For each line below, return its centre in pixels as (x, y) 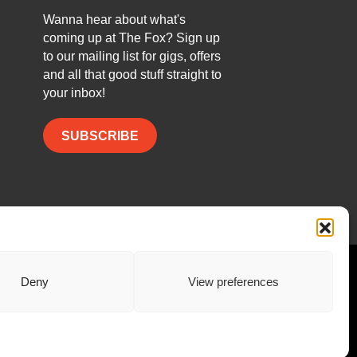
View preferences (233, 281)
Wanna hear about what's (114, 20)
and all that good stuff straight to (132, 75)
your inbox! (74, 93)
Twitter (208, 279)
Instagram (269, 279)
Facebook (173, 279)
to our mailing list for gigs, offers (131, 57)
